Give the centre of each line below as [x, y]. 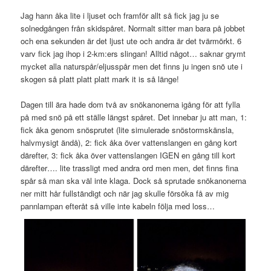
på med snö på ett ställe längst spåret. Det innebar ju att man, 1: [134, 117]
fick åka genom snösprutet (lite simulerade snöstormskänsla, [128, 129]
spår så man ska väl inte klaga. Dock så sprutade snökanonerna [134, 180]
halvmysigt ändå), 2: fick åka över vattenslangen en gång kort [129, 142]
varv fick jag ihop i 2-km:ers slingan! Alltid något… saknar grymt [133, 53]
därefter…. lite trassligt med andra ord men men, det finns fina [130, 168]
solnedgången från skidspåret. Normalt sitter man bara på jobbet [133, 28]
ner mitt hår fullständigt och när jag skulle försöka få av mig [125, 193]
